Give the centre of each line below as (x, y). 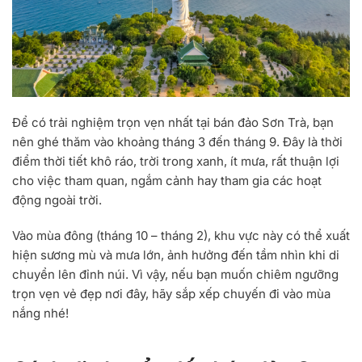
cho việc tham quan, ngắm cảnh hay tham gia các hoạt (167, 180)
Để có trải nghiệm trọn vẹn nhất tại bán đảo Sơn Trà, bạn (173, 122)
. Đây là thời (309, 141)
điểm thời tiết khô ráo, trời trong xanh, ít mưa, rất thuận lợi (176, 161)
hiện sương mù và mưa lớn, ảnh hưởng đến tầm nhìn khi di (176, 255)
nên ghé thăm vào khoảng (87, 141)
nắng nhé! (40, 313)
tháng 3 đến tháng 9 (219, 141)
